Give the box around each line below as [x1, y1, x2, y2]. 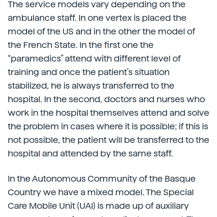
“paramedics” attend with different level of [8, 53, 181, 63]
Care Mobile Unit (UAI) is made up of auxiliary [8, 201, 189, 211]
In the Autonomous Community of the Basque [8, 173, 196, 184]
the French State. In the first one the [8, 40, 154, 50]
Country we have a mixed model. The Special [8, 187, 194, 197]
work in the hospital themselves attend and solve [8, 108, 209, 118]
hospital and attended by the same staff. [8, 148, 173, 158]
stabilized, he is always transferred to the [8, 80, 174, 91]
